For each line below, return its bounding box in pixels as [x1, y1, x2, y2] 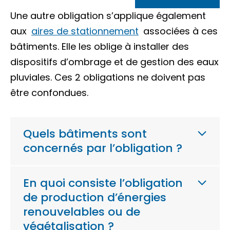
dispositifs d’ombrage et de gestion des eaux [10, 55, 219, 68]
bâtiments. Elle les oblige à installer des [10, 40, 189, 53]
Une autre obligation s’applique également [10, 9, 206, 22]
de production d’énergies [23, 189, 166, 205]
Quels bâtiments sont [23, 126, 147, 142]
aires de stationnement [31, 25, 139, 37]
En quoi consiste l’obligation [23, 175, 183, 191]
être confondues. [10, 86, 88, 99]
